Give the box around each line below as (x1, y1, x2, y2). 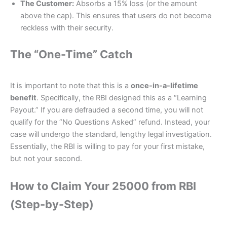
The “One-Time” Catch (10, 47, 133, 61)
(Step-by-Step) (10, 197, 94, 211)
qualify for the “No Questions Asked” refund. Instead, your (10, 118, 210, 127)
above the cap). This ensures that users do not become (20, 11, 211, 20)
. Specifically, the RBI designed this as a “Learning (36, 93, 207, 103)
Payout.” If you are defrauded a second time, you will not (10, 105, 203, 115)
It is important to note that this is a (10, 81, 131, 91)
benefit (10, 93, 36, 103)
